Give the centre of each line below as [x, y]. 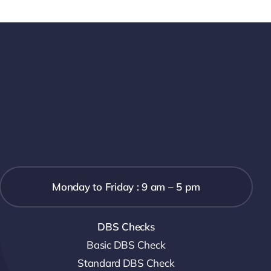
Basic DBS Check [126, 244]
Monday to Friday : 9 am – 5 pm [126, 186]
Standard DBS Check [126, 263]
